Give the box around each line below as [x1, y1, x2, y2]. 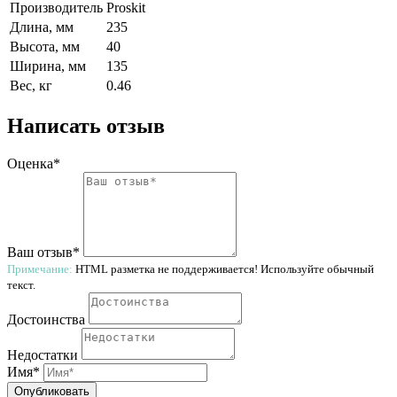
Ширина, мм [10, 58, 86, 74]
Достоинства [7, 311, 85, 327]
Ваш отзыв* [7, 244, 80, 260]
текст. [7, 277, 35, 292]
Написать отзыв [7, 113, 165, 137]
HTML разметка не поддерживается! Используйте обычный [73, 261, 374, 276]
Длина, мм [10, 19, 74, 35]
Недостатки [7, 346, 78, 362]
